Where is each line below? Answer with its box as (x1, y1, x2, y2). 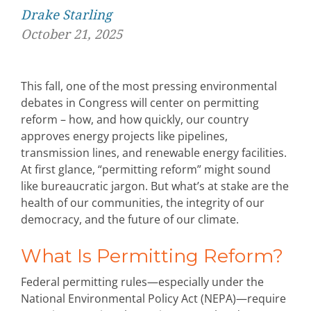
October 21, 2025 (21, 27, 122, 42)
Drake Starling (21, 8, 112, 22)
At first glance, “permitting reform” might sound (21, 162, 271, 177)
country (208, 112, 249, 127)
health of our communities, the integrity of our (21, 195, 264, 210)
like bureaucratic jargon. (21, 178, 148, 194)
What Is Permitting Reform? (21, 244, 283, 267)
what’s (171, 178, 205, 194)
